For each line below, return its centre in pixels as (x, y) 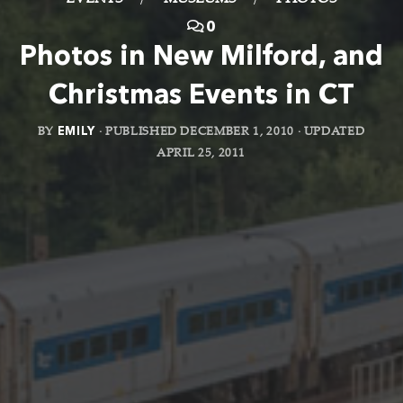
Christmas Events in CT (201, 97)
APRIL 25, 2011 (201, 154)
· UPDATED (329, 133)
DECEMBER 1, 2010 (237, 133)
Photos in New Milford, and (201, 58)
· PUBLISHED (139, 133)
